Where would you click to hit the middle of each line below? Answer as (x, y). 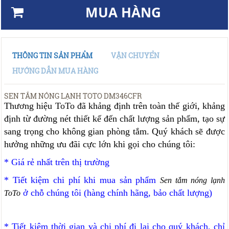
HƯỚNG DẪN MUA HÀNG (55, 71)
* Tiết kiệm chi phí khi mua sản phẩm (82, 180)
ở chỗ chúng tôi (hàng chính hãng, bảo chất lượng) (118, 193)
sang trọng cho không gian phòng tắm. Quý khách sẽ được (114, 132)
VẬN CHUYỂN (135, 56)
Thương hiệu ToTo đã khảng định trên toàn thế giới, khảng (114, 106)
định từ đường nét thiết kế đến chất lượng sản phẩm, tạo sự (114, 119)
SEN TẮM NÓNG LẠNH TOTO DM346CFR (73, 96)
